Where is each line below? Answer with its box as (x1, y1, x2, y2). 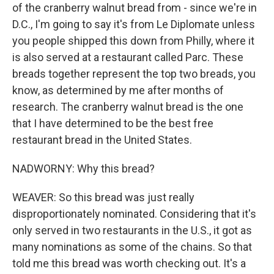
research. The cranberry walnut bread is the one (12, 100, 243, 114)
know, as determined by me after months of (12, 84, 224, 97)
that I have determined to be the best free (12, 117, 213, 130)
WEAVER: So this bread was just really (12, 191, 194, 204)
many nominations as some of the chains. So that (12, 240, 252, 254)
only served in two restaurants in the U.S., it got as (12, 224, 252, 237)
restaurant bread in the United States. (12, 133, 192, 147)
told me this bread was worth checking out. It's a (12, 257, 246, 270)
